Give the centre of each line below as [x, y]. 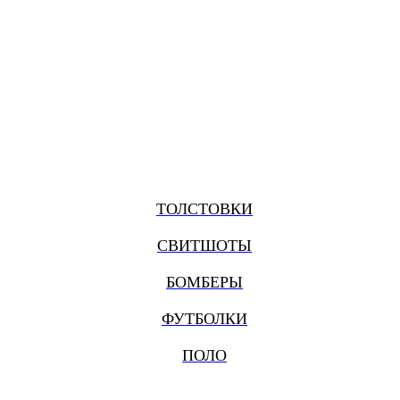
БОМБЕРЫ [204, 283]
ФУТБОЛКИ [204, 319]
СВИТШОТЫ [204, 246]
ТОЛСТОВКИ [204, 209]
